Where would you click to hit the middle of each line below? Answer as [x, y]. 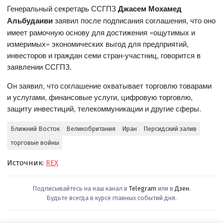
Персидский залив [170, 129]
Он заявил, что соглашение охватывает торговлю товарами [110, 86]
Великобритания [91, 129]
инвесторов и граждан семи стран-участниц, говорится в [104, 55]
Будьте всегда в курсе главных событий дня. [111, 198]
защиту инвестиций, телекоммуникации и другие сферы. [104, 109]
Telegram [143, 188]
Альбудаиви [30, 21]
